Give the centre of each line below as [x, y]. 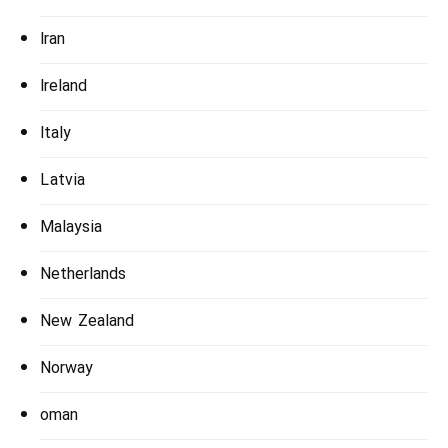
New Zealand [87, 321]
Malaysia [71, 227]
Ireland [63, 86]
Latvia [62, 180]
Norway [66, 368]
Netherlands [83, 274]
